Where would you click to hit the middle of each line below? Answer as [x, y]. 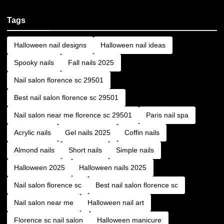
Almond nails [34, 150]
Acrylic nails [32, 132]
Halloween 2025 [39, 167]
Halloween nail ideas [133, 45]
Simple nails [135, 150]
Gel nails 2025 [88, 132]
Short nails [85, 150]
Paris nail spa [167, 115]
